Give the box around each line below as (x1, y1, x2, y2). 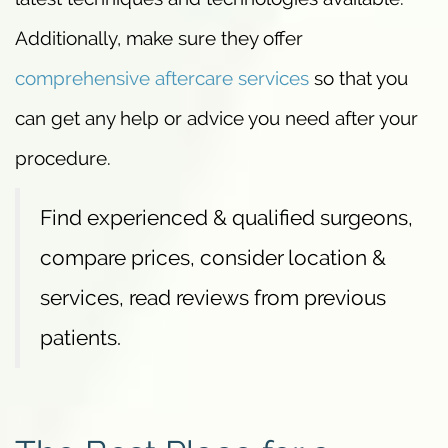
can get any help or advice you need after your (15, 107, 418, 130)
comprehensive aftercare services (15, 67, 309, 90)
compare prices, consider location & (40, 245, 386, 271)
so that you (309, 67, 408, 90)
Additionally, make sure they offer (15, 27, 303, 50)
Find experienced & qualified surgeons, (40, 205, 413, 231)
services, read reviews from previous (40, 285, 386, 311)
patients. (40, 325, 121, 351)
